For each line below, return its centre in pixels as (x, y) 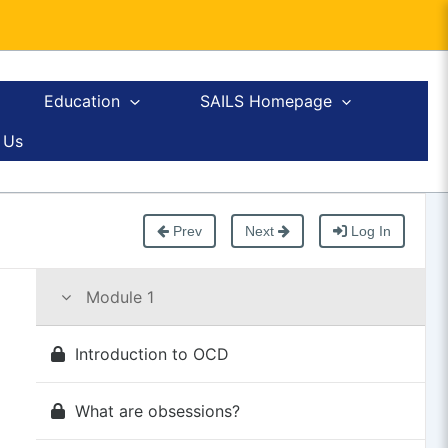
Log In (368, 230)
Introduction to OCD (151, 353)
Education (82, 101)
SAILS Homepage (265, 101)
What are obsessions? (157, 410)
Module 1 (117, 296)
